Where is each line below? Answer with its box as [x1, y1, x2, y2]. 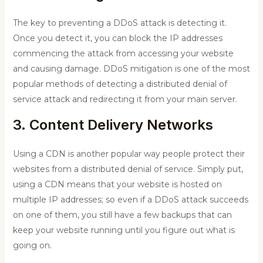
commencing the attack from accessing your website [12, 48, 234, 59]
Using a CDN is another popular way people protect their [12, 148, 245, 159]
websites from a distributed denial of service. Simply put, [12, 163, 243, 174]
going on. [12, 240, 52, 251]
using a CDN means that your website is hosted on [12, 178, 222, 190]
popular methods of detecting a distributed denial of [12, 78, 227, 89]
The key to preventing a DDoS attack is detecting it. [12, 17, 227, 28]
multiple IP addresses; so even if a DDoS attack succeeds [12, 194, 248, 205]
